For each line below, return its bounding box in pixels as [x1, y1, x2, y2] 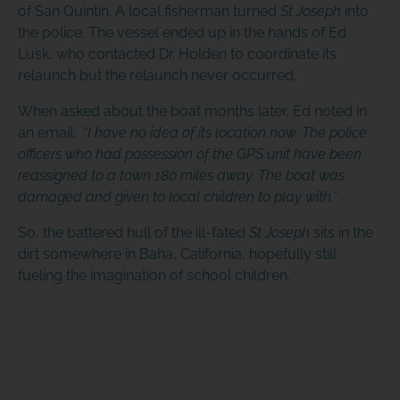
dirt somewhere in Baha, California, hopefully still [17, 246, 337, 263]
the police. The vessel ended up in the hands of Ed [17, 24, 346, 42]
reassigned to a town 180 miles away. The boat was [17, 167, 345, 185]
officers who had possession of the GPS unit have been [17, 146, 362, 163]
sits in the [309, 224, 373, 242]
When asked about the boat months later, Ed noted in [17, 103, 367, 121]
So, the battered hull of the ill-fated [17, 224, 249, 242]
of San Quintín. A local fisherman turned [17, 3, 280, 21]
